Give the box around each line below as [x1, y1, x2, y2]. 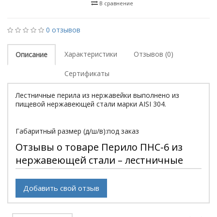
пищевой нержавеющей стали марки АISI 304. [15, 99, 166, 108]
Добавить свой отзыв [23, 183, 99, 193]
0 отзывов [46, 25, 80, 34]
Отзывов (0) [134, 49, 173, 59]
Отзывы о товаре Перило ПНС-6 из [15, 140, 183, 154]
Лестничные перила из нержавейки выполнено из [15, 91, 179, 100]
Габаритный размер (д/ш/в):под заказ [15, 126, 139, 136]
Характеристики [64, 49, 117, 59]
